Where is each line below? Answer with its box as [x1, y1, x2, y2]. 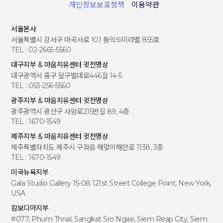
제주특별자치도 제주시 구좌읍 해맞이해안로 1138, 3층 [11, 143, 163, 152]
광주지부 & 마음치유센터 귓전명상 [11, 96, 109, 105]
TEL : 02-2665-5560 [11, 45, 71, 54]
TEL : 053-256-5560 [11, 81, 71, 90]
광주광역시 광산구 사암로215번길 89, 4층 [11, 107, 129, 116]
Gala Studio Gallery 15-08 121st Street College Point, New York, [11, 179, 211, 188]
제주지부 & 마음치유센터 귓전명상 [11, 132, 109, 141]
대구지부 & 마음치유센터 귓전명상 [11, 60, 109, 69]
